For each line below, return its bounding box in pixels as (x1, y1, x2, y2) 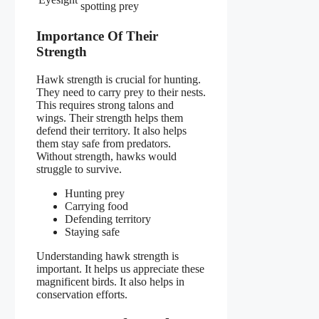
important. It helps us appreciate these (36, 262, 204, 275)
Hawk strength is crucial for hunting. (36, 73, 201, 85)
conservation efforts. (36, 288, 127, 300)
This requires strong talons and (36, 98, 174, 111)
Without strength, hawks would (36, 150, 177, 162)
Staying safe (65, 225, 120, 238)
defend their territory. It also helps (36, 124, 187, 137)
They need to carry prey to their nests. (36, 85, 206, 98)
